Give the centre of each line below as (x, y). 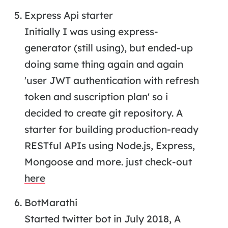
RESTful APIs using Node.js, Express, (109, 146)
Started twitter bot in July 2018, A (102, 219)
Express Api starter (68, 16)
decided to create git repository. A (103, 113)
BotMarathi (51, 203)
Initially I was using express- (91, 32)
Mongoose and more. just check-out (108, 162)
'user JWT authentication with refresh (111, 81)
